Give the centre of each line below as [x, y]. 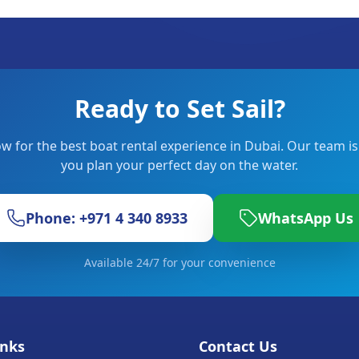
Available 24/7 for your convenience [179, 262]
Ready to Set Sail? [179, 109]
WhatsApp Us [305, 218]
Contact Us [238, 346]
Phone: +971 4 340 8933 [106, 218]
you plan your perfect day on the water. [179, 165]
